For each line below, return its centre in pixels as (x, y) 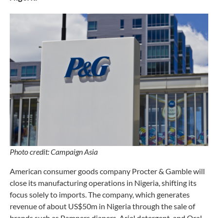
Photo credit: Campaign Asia (54, 151)
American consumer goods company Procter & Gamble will (107, 171)
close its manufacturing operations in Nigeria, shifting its (103, 182)
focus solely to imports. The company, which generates (100, 194)
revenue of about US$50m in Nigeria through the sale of (102, 206)
